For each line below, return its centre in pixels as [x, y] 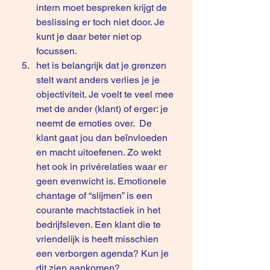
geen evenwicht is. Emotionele [102, 181]
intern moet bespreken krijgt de [103, 8]
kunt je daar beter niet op [90, 36]
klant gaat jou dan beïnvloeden [103, 138]
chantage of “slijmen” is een [96, 196]
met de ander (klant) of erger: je [103, 109]
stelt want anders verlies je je [99, 80]
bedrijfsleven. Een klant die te [100, 224]
